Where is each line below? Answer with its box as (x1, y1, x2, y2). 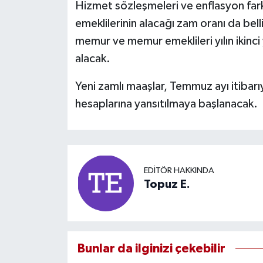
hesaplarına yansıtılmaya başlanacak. (75, 97, 258, 110)
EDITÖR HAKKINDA (143, 166, 214, 176)
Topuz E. (143, 178, 190, 191)
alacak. (75, 52, 110, 65)
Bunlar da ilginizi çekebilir (77, 242, 225, 255)
